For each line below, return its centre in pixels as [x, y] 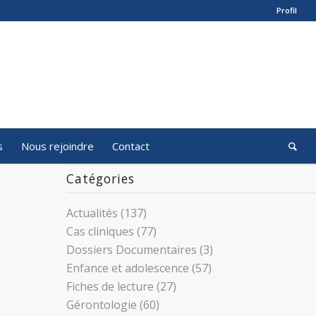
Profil [287, 10]
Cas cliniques [100, 231]
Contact [130, 146]
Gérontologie [101, 305]
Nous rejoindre [57, 146]
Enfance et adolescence [127, 268]
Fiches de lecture [110, 286]
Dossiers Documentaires [131, 250]
